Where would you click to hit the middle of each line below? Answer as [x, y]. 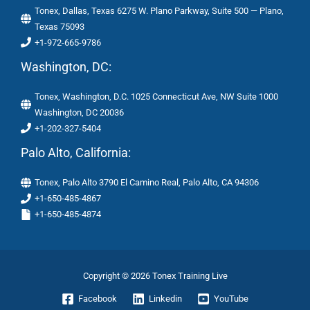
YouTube [231, 299]
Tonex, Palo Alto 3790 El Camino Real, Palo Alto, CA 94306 [147, 183]
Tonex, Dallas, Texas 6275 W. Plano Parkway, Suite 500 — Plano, [159, 10]
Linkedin [165, 299]
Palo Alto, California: [76, 152]
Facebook [97, 299]
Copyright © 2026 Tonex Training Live [155, 275]
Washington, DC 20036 [79, 112]
